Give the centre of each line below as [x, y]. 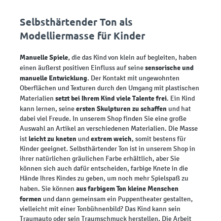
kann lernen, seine [48, 109]
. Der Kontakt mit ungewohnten [133, 78]
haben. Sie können [47, 189]
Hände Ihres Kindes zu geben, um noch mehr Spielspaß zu [104, 179]
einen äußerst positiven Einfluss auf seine [82, 68]
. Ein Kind [181, 99]
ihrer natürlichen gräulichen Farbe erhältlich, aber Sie [100, 159]
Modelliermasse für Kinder [82, 36]
